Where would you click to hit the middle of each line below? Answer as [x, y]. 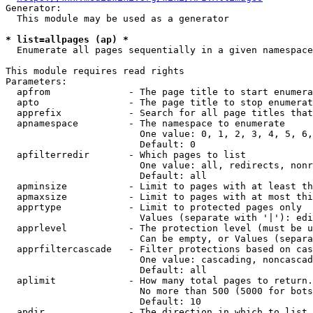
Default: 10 [103, 301]
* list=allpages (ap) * [67, 39]
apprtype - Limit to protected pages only [154, 207]
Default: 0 [101, 144]
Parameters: [36, 81]
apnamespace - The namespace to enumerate [145, 123]
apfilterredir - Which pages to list [126, 155]
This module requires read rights [95, 71]
